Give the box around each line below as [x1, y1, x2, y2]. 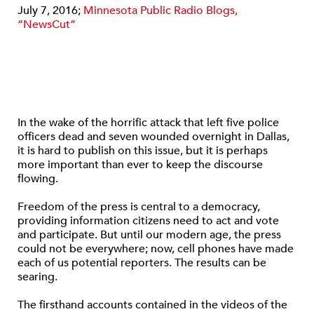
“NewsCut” [18, 17, 76, 32]
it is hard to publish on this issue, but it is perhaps [18, 143, 268, 158]
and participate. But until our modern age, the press [18, 227, 281, 243]
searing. [18, 269, 57, 285]
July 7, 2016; [18, 3, 81, 18]
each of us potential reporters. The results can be [18, 255, 266, 271]
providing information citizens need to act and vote [18, 213, 279, 228]
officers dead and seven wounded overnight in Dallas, [18, 129, 289, 144]
